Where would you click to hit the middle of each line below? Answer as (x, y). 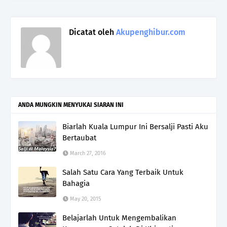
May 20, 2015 (86, 199)
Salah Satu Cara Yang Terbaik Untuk (123, 172)
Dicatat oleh (91, 32)
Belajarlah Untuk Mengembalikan (119, 218)
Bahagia (76, 183)
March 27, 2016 (88, 153)
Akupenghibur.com (150, 32)
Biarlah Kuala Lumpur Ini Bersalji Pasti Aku (135, 126)
